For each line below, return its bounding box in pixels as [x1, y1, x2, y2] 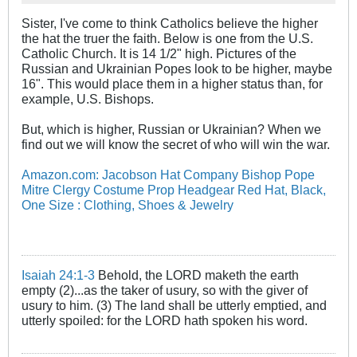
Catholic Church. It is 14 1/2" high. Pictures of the [22, 45, 296, 61]
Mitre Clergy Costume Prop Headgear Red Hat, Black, [22, 182, 326, 197]
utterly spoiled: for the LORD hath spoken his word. [22, 312, 308, 328]
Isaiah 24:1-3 [22, 267, 95, 282]
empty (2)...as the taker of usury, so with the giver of [22, 282, 308, 297]
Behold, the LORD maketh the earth [95, 267, 299, 282]
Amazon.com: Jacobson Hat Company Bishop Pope [22, 167, 315, 182]
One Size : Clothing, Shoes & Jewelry [22, 197, 233, 212]
